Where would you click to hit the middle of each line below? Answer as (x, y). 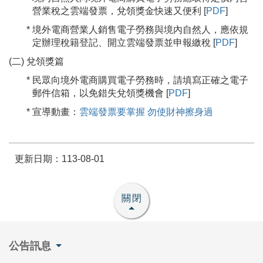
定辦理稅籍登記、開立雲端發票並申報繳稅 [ (124, 43)
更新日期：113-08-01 (60, 159)
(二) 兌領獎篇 (36, 62)
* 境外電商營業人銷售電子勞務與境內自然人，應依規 (137, 30)
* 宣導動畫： (53, 112)
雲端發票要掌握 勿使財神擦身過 (146, 112)
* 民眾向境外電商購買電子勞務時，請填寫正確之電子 (137, 80)
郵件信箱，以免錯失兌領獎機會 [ (100, 93)
